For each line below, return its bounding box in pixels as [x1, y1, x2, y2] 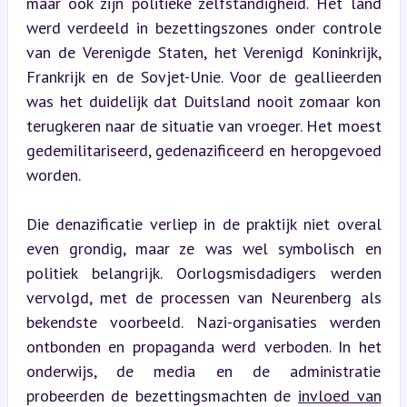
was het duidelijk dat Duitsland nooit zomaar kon [25, 90, 382, 112]
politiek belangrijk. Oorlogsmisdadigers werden [25, 262, 382, 283]
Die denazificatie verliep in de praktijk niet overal [25, 213, 382, 234]
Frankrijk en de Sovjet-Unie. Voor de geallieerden [25, 65, 382, 87]
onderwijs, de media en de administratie [25, 360, 382, 382]
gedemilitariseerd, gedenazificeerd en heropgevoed [25, 139, 382, 161]
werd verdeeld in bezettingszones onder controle [25, 16, 382, 38]
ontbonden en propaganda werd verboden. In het [25, 335, 382, 357]
